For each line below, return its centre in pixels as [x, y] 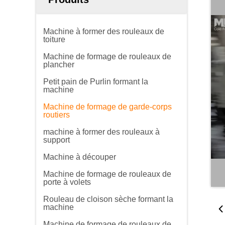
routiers [57, 115]
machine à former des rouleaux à [101, 132]
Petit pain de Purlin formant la [96, 82]
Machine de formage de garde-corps [107, 107]
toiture [54, 39]
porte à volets [67, 182]
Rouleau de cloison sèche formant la [108, 199]
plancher [59, 65]
